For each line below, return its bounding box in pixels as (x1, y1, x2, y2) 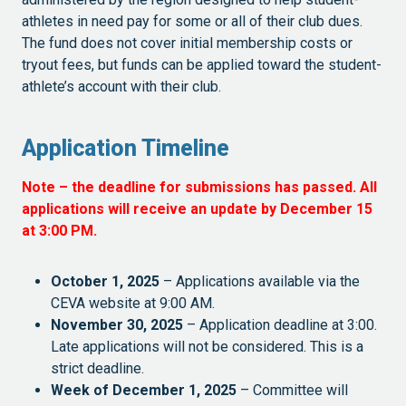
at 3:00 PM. (22, 221, 97, 239)
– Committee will (237, 381, 348, 399)
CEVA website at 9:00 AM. (51, 294, 215, 312)
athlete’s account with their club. (22, 77, 225, 95)
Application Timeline (22, 135, 229, 162)
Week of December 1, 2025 (51, 381, 237, 399)
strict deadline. (51, 359, 144, 377)
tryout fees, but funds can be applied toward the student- (22, 55, 382, 73)
